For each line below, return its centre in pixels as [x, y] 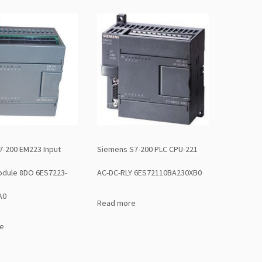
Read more [116, 203]
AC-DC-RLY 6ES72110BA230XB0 [149, 173]
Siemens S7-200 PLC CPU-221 [147, 149]
